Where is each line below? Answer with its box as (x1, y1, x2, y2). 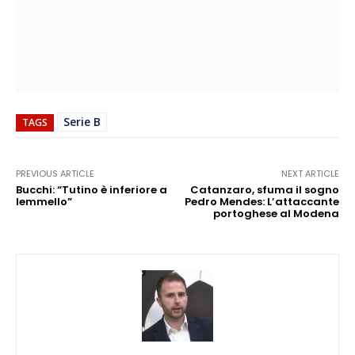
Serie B (63, 114, 101, 130)
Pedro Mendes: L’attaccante (184, 194, 339, 210)
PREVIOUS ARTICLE (16, 167, 94, 181)
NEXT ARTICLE (281, 167, 339, 181)
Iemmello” (16, 194, 72, 210)
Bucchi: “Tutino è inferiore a (16, 182, 167, 198)
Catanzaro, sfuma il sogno (189, 182, 339, 198)
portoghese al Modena (212, 206, 339, 222)
